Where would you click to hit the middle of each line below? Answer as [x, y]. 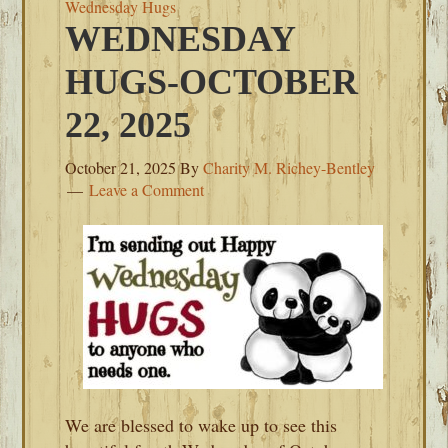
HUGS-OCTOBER [212, 82]
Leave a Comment [147, 189]
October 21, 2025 [121, 167]
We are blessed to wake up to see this [201, 425]
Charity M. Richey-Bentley [289, 167]
